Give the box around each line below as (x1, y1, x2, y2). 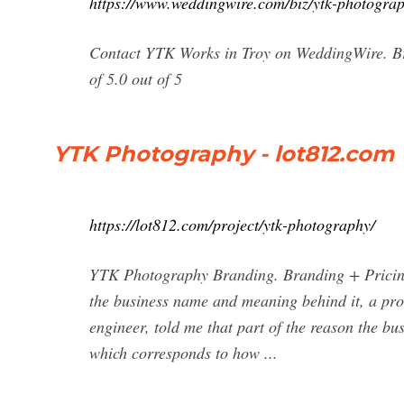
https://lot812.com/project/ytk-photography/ (89, 214, 375, 235)
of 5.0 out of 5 (89, 68, 182, 89)
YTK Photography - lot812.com (53, 141, 394, 167)
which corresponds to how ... (89, 342, 278, 363)
